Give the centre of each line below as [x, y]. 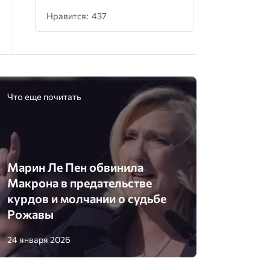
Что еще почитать [45, 96]
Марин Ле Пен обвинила [76, 167]
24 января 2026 [39, 240]
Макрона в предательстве [80, 183]
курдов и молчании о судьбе [87, 199]
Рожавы [31, 214]
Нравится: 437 [77, 15]
